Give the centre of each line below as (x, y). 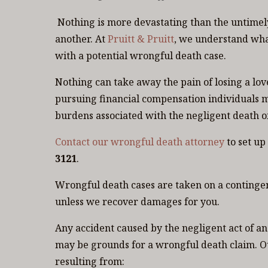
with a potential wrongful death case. (141, 56)
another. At (81, 39)
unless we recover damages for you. (137, 202)
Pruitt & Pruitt (141, 39)
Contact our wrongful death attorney (140, 142)
